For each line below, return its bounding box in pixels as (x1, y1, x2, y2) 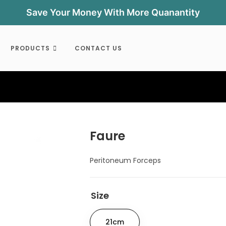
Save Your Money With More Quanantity (26, 7, 200, 18)
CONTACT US (74, 44, 122, 52)
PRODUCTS (10, 44, 50, 52)
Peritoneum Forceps (90, 155, 161, 165)
